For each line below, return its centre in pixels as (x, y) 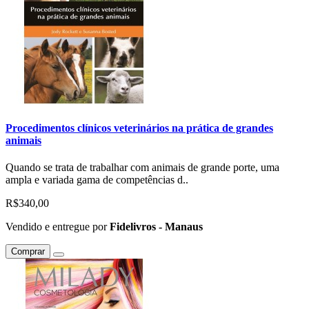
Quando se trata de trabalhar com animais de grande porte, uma (142, 167)
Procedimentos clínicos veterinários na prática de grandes (139, 128)
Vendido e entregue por (58, 226)
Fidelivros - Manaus (156, 226)
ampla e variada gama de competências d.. (97, 179)
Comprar (28, 251)
